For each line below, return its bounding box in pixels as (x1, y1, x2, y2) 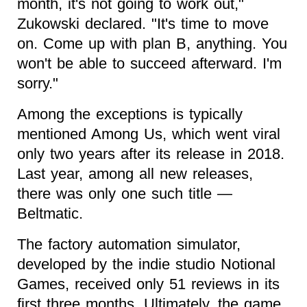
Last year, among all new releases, (17, 164, 253, 182)
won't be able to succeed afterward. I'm (17, 54, 282, 72)
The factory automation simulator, (17, 235, 241, 253)
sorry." (17, 74, 58, 92)
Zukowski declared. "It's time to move (17, 14, 269, 32)
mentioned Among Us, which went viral (17, 125, 280, 143)
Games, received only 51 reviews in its (17, 275, 280, 293)
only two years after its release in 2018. (17, 145, 284, 162)
